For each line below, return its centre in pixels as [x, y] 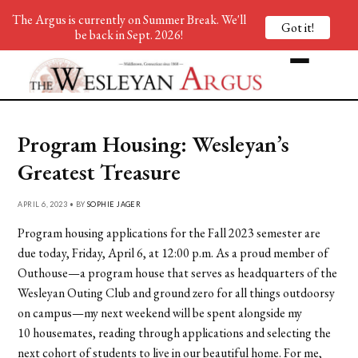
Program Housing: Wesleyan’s [154, 143]
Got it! [298, 27]
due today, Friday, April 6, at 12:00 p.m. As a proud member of [173, 253]
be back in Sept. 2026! [129, 35]
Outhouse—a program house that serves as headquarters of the [178, 272]
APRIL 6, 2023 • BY [52, 204]
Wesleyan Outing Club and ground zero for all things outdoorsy [177, 292]
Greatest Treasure [99, 171]
